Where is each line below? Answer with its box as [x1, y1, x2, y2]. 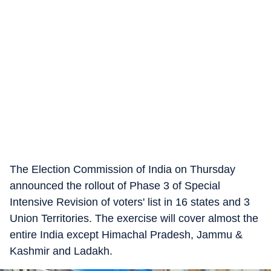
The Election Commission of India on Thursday [10, 163, 235, 175]
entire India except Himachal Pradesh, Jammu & [10, 229, 243, 241]
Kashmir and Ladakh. [10, 245, 113, 257]
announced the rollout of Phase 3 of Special [10, 180, 220, 192]
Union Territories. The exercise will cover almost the [10, 212, 258, 224]
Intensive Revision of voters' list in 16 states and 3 [10, 196, 250, 208]
